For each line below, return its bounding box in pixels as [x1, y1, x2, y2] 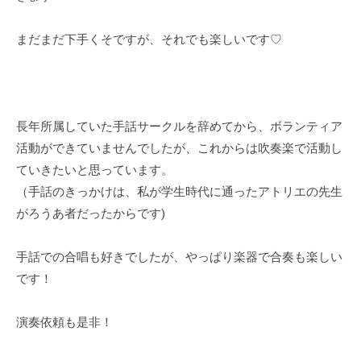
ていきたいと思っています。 [16, 163, 173, 177]
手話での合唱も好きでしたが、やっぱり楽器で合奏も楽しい [16, 250, 342, 264]
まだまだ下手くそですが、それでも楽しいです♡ [16, 32, 282, 47]
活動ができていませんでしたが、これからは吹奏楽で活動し [16, 141, 342, 156]
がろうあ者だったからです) [16, 206, 165, 221]
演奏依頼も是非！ [16, 315, 113, 330]
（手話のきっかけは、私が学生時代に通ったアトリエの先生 [16, 185, 342, 199]
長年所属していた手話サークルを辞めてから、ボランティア [16, 119, 342, 134]
